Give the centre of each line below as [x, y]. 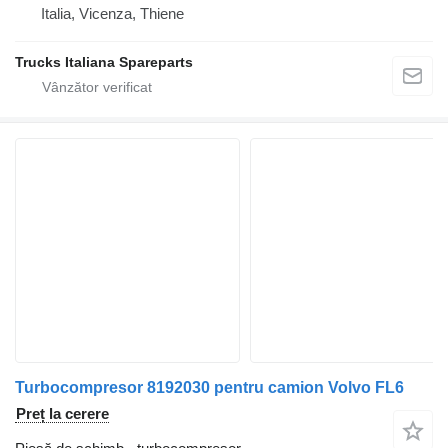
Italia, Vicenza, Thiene [112, 14]
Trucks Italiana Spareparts [104, 62]
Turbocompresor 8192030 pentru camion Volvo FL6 [209, 388]
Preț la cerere [62, 414]
